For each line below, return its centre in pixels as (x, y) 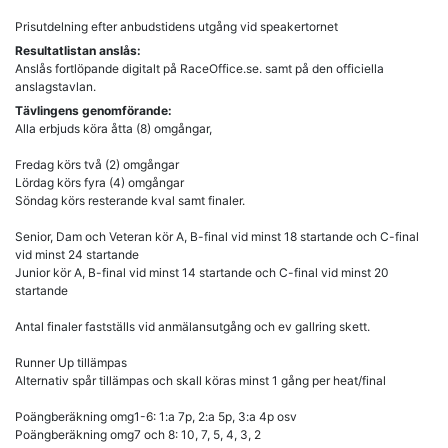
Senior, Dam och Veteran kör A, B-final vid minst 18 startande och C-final (217, 236)
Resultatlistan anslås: (78, 50)
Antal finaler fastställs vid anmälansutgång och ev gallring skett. (192, 326)
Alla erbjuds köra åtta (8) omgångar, (113, 128)
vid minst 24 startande (77, 254)
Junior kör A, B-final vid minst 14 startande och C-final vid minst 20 (202, 272)
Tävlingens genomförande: (93, 110)
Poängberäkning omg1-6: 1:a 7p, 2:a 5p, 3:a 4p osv (156, 416)
